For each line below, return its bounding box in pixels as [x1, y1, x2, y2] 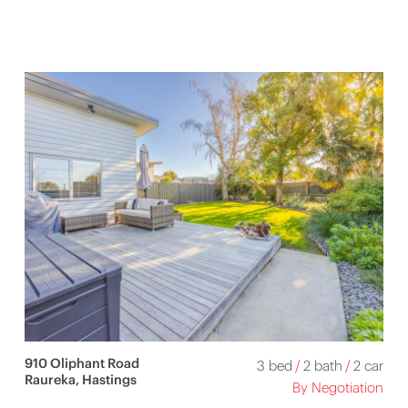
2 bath [303, 356, 343, 374]
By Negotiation [292, 378, 384, 396]
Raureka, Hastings [24, 371, 137, 388]
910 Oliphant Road [24, 354, 139, 372]
